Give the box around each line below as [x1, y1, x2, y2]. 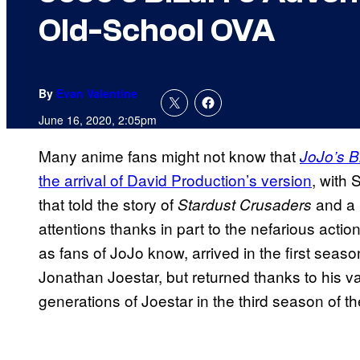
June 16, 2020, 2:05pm [39, 112, 157, 129]
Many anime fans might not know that [39, 145, 300, 167]
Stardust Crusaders [178, 194, 312, 215]
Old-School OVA [39, 12, 275, 50]
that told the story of [39, 193, 178, 215]
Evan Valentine [56, 85, 137, 102]
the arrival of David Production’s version [39, 169, 312, 191]
